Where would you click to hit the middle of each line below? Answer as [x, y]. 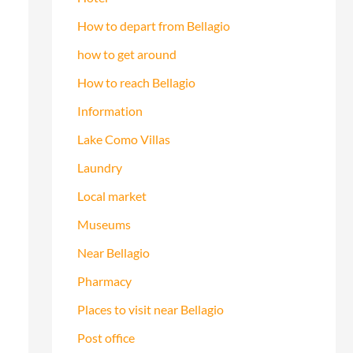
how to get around [127, 54]
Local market [112, 195]
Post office [106, 337]
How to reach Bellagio [136, 82]
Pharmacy [104, 281]
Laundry [100, 167]
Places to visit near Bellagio [150, 309]
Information [110, 110]
